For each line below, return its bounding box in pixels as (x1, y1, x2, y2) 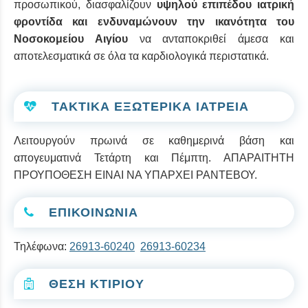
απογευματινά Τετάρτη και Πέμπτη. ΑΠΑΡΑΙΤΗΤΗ (14, 151, 294, 164)
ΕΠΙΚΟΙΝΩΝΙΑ (45, 205, 138, 219)
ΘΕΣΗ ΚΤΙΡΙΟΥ (45, 276, 144, 291)
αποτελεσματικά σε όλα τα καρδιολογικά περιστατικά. (14, 49, 269, 62)
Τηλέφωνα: (14, 240, 69, 252)
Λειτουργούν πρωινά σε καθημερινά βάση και (14, 134, 294, 146)
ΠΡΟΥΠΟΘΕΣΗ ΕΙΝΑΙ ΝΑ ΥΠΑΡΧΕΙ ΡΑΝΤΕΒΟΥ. (14, 168, 257, 181)
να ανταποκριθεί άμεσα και (127, 32, 295, 45)
